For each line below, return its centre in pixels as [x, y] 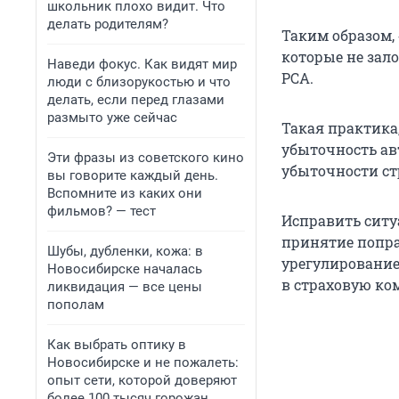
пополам [76, 305]
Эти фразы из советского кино [146, 158]
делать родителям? [108, 24]
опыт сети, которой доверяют [142, 380]
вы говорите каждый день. [133, 175]
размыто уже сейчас [112, 118]
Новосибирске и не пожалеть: [143, 362]
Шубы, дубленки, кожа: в [125, 251]
